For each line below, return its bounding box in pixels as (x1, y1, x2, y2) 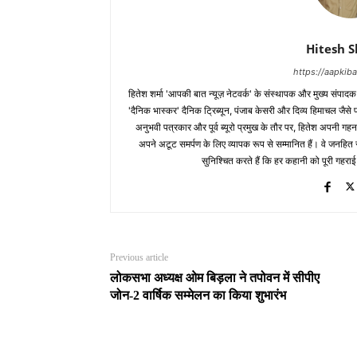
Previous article (110, 251, 168, 263)
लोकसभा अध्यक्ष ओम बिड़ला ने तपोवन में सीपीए (110, 270, 320, 284)
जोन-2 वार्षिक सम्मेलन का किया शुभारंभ (110, 288, 286, 302)
